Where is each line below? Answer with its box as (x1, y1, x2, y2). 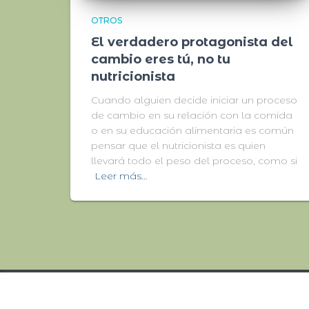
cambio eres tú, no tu (91, 52, 230, 67)
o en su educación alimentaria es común (91, 124, 294, 137)
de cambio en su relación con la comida (91, 109, 292, 121)
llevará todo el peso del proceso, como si (91, 154, 297, 167)
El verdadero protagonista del (91, 34, 293, 50)
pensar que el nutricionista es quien (91, 139, 266, 152)
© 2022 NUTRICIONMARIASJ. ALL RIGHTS (70, 292, 259, 303)
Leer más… (94, 170, 148, 182)
